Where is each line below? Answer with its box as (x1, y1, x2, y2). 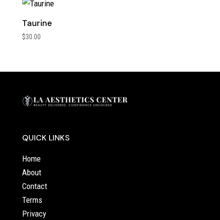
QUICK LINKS (22, 132, 70, 143)
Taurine (22, 17, 52, 28)
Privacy (22, 208, 46, 219)
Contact (22, 181, 47, 191)
